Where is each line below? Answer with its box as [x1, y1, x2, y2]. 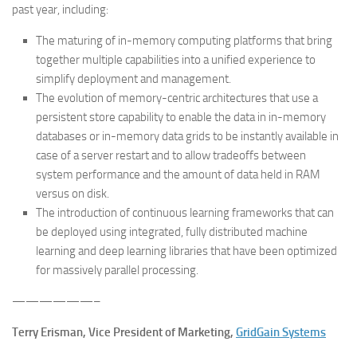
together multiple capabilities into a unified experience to [36, 53, 316, 67]
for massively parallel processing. [36, 263, 198, 277]
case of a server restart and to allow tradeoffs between [36, 148, 306, 163]
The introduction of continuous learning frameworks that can [36, 206, 334, 220]
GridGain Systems [236, 325, 326, 339]
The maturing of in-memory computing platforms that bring [36, 33, 332, 48]
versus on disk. [36, 186, 109, 201]
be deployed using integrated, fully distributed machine [36, 225, 308, 239]
